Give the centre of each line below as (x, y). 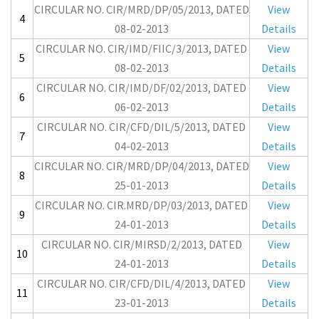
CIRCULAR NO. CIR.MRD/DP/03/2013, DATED (141, 205)
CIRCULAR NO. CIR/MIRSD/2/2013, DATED (141, 244)
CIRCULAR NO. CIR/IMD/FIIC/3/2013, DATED (141, 48)
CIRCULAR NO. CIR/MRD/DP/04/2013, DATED (141, 166)
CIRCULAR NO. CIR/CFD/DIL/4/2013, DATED (141, 283)
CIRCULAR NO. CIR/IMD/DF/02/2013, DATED (141, 88)
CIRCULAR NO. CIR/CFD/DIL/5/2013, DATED (141, 127)
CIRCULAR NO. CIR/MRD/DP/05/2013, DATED (141, 9)
